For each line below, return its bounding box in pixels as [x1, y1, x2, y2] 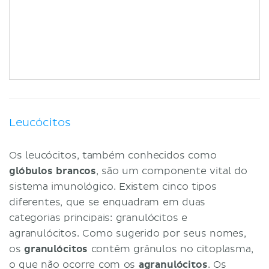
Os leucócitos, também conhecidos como [9, 149, 217, 162]
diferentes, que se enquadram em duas [9, 196, 206, 208]
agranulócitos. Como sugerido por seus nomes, [9, 227, 246, 240]
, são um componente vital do [96, 165, 247, 177]
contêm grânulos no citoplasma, [88, 243, 253, 255]
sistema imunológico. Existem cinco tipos [9, 180, 217, 193]
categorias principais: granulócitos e [9, 211, 187, 224]
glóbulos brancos [9, 165, 97, 177]
